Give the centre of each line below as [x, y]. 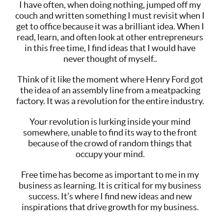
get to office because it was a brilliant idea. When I [110, 26]
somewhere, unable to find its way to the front [110, 132]
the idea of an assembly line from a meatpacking [110, 90]
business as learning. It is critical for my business [110, 185]
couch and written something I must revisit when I [110, 15]
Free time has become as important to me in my [110, 174]
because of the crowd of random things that [110, 143]
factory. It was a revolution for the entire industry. [110, 101]
